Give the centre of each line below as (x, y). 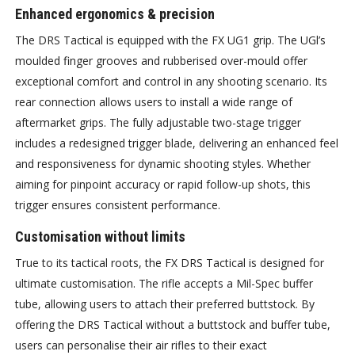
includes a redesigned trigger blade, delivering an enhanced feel (177, 143)
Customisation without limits (101, 237)
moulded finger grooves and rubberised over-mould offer (162, 61)
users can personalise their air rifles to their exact (141, 345)
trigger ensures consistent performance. (118, 205)
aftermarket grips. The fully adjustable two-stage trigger (158, 123)
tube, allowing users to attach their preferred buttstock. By (165, 304)
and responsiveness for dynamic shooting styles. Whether (163, 164)
